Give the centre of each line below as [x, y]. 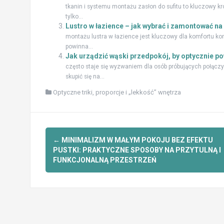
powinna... [79, 47]
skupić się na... [85, 77]
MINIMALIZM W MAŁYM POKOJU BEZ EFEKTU [136, 140]
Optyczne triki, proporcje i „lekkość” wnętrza [117, 92]
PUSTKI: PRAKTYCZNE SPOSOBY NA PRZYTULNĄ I [137, 150]
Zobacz [67, 137]
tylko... [74, 17]
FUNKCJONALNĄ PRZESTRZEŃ [104, 160]
